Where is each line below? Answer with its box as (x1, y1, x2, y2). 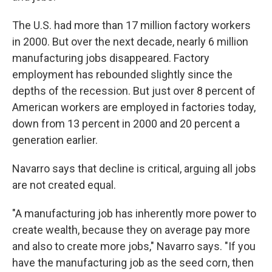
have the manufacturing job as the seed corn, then (12, 256, 254, 269)
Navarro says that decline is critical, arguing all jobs (12, 162, 256, 175)
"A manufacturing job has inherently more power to (12, 207, 256, 220)
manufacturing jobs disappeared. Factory (12, 52, 209, 64)
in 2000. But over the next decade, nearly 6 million (12, 35, 248, 48)
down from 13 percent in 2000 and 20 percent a (12, 117, 240, 130)
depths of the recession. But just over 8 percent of (12, 84, 256, 97)
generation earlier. (12, 134, 98, 146)
